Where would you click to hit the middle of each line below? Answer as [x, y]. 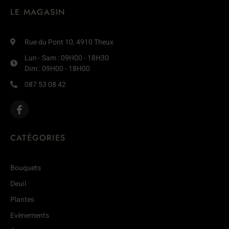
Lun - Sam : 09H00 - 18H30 [66, 58]
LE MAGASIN [38, 12]
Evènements [30, 215]
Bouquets [26, 168]
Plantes [22, 199]
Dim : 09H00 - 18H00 [57, 68]
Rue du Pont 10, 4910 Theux [69, 42]
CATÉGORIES [38, 138]
